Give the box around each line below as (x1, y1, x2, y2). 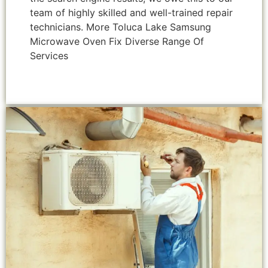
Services (30, 50, 68, 62)
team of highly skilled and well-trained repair (30, 7, 233, 19)
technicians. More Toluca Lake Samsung (30, 21, 211, 33)
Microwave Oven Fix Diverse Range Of (30, 35, 204, 48)
